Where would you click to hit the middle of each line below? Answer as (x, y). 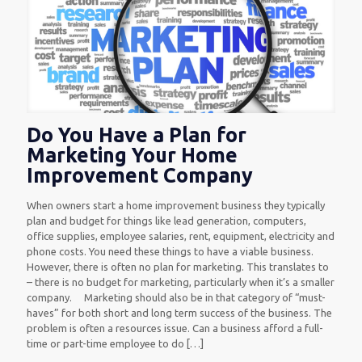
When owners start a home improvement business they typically (176, 206)
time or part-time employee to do (105, 344)
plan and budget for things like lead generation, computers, (166, 221)
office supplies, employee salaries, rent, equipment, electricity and (181, 236)
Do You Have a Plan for (137, 135)
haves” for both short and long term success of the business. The (179, 313)
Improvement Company (140, 176)
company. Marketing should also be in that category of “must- (176, 298)
